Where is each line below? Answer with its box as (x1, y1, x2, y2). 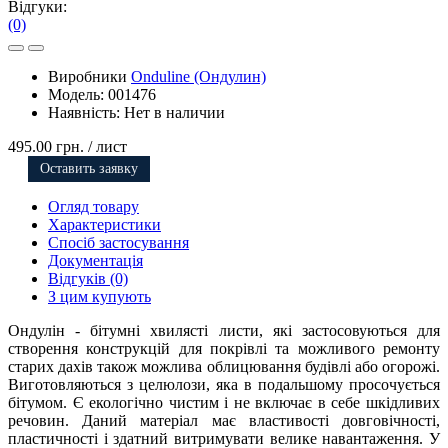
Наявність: (48, 104, 124, 122)
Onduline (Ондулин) (131, 68, 266, 86)
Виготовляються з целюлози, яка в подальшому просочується (8, 376, 440, 394)
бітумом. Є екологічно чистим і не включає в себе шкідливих (8, 394, 440, 412)
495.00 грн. (8, 138, 84, 156)
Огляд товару (48, 198, 139, 216)
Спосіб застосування (48, 234, 189, 252)
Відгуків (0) (48, 270, 128, 288)
